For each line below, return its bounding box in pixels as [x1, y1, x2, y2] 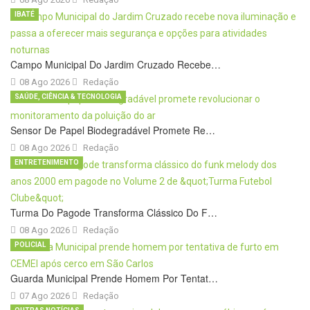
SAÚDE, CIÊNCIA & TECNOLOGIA [15, 92, 122, 100]
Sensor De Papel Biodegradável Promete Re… [10, 122, 215, 137]
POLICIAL [15, 240, 46, 248]
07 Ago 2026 [19, 290, 72, 301]
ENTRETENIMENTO [15, 158, 79, 166]
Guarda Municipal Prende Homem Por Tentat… [10, 271, 218, 285]
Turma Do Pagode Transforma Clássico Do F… [10, 205, 217, 219]
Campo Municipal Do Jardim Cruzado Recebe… [10, 57, 221, 71]
